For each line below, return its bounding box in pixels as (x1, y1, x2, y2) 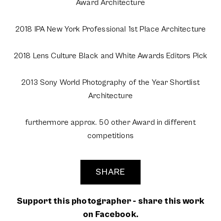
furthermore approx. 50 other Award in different (25, 118, 196, 127)
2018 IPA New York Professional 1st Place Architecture (15, 25, 206, 34)
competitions (87, 131, 134, 141)
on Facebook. (83, 209, 138, 220)
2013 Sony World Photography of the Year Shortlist (21, 78, 200, 87)
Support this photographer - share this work (17, 196, 204, 207)
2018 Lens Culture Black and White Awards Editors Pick (13, 51, 208, 61)
